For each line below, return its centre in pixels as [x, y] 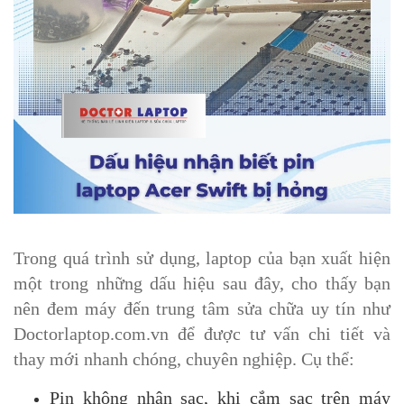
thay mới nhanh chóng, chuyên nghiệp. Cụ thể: [184, 359]
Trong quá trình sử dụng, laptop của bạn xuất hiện [202, 258]
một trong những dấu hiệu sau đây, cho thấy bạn [202, 284]
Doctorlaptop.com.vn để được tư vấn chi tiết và [202, 334]
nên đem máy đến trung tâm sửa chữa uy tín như [202, 309]
